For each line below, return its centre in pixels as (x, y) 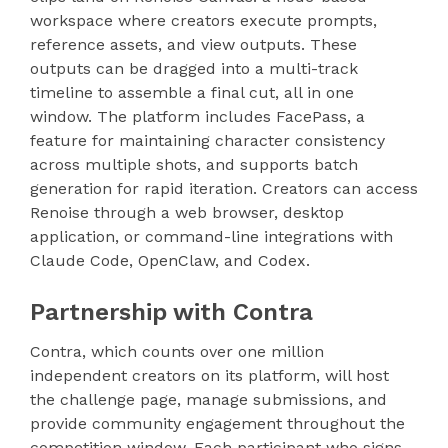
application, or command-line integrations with (211, 236)
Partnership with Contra (171, 311)
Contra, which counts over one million (177, 351)
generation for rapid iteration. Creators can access (224, 188)
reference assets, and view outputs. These (193, 44)
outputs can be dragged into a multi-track (194, 68)
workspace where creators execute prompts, (203, 20)
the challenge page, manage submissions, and (208, 399)
